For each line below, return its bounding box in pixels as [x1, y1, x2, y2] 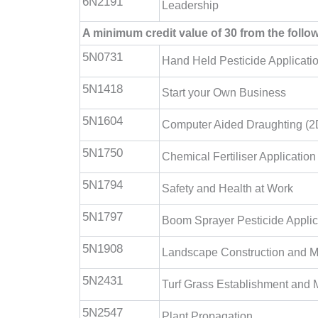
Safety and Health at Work [162, 182, 293, 194]
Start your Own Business [162, 87, 286, 99]
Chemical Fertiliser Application [162, 150, 316, 163]
